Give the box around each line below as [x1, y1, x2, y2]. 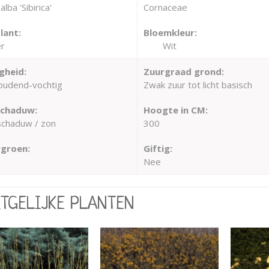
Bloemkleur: [143, 26, 197, 38]
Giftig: [143, 142, 172, 154]
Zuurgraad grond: [143, 65, 224, 77]
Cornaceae [143, 1, 187, 13]
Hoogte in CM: [143, 104, 208, 116]
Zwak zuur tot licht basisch [143, 79, 252, 91]
